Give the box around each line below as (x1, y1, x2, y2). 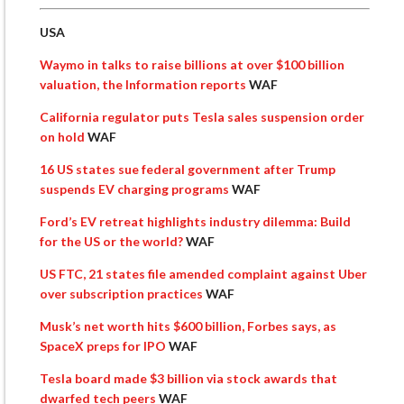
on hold (40, 129, 87, 145)
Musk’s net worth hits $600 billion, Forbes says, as (40, 318, 336, 335)
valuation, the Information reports (40, 77, 249, 93)
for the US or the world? (40, 234, 186, 250)
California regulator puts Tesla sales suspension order (40, 109, 364, 125)
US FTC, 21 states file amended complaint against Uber (40, 266, 367, 282)
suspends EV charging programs (40, 181, 232, 197)
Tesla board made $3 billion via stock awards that (40, 371, 337, 387)
